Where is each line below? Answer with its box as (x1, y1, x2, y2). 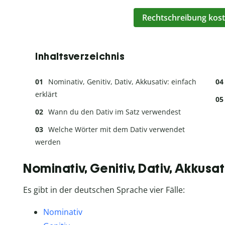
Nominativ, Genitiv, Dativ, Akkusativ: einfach (48, 76, 196, 86)
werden (35, 137, 61, 147)
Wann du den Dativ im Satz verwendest (48, 106, 181, 117)
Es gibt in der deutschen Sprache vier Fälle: (23, 184, 185, 196)
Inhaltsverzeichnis (35, 50, 125, 62)
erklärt (35, 89, 57, 99)
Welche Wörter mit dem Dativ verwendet (48, 124, 185, 134)
